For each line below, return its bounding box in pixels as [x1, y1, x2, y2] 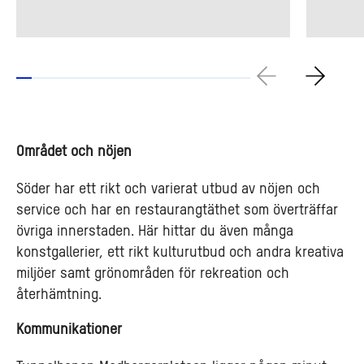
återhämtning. [16, 287, 102, 302]
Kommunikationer [16, 322, 122, 337]
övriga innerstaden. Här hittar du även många [16, 223, 293, 239]
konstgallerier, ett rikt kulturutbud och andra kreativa [16, 245, 344, 260]
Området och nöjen [16, 144, 132, 159]
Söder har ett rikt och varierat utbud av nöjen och [16, 181, 320, 197]
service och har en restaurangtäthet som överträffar [16, 202, 338, 218]
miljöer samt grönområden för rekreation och [16, 266, 289, 281]
